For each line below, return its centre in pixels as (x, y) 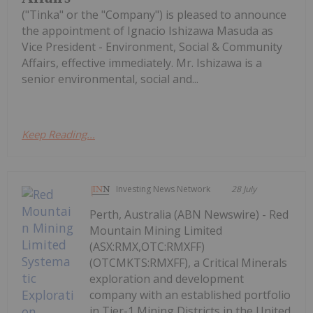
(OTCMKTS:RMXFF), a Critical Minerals (189, 262)
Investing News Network (163, 189)
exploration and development (167, 278)
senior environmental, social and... (110, 79)
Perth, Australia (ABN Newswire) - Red (189, 214)
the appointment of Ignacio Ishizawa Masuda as (147, 30)
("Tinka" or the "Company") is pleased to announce (154, 14)
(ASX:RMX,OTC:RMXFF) (147, 246)
